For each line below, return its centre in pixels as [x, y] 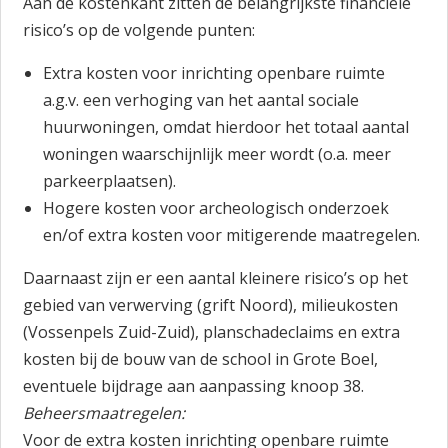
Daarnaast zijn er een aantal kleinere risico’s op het [216, 278]
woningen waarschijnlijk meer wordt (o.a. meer [217, 154]
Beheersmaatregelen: [104, 413]
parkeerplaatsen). [110, 181]
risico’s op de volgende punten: [139, 30]
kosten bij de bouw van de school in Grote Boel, [201, 359]
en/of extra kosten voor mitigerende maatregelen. [232, 235]
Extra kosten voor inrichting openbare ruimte [214, 73]
